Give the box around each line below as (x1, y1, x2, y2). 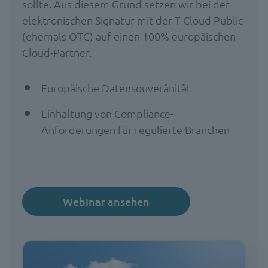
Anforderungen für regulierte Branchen (41, 122, 230, 136)
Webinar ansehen (62, 194, 150, 208)
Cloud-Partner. (22, 45, 92, 59)
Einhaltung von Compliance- (41, 106, 173, 120)
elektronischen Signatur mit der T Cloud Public (22, 13, 243, 27)
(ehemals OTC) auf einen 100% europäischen (22, 29, 236, 43)
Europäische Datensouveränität (41, 80, 191, 95)
